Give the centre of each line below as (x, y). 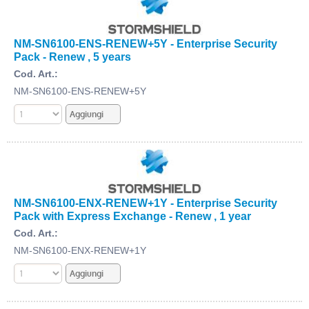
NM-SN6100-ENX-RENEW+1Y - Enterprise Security (146, 203)
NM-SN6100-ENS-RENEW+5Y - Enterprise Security (146, 43)
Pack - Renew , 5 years (72, 56)
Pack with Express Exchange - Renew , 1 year (132, 216)
